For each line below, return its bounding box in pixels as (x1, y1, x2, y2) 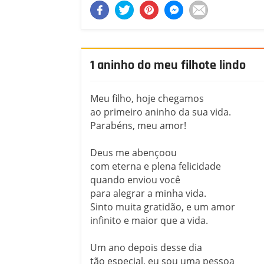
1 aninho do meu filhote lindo (90, 57, 246, 74)
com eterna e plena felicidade (90, 159, 221, 173)
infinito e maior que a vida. (90, 213, 208, 227)
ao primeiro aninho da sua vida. (90, 105, 231, 118)
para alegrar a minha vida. (90, 186, 206, 200)
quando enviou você (90, 173, 180, 186)
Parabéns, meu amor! (90, 118, 186, 132)
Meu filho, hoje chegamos (90, 91, 204, 105)
